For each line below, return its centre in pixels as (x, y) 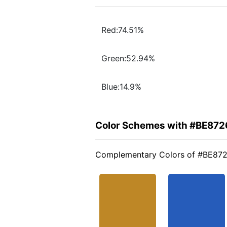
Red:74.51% (123, 30)
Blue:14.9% (121, 87)
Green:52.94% (128, 59)
